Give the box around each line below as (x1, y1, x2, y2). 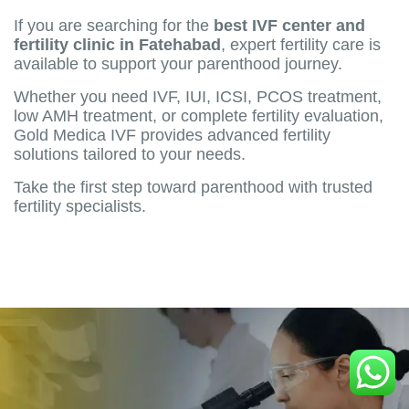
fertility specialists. (14, 196, 146, 215)
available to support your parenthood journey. (14, 54, 342, 73)
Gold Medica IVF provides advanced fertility (14, 125, 330, 144)
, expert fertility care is (221, 35, 381, 54)
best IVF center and (214, 16, 365, 35)
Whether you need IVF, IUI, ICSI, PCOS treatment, (14, 87, 382, 106)
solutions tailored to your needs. (14, 144, 246, 163)
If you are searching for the (14, 16, 214, 35)
